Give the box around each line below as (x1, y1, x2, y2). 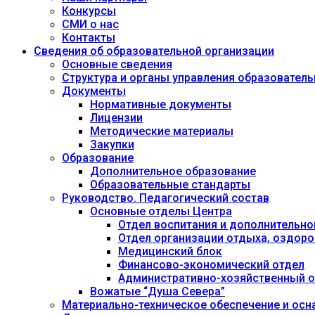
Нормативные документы (90, 98, 231, 111)
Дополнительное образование (90, 165, 256, 178)
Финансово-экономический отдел (118, 258, 304, 271)
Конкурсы (62, 4, 116, 18)
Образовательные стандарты (90, 178, 250, 191)
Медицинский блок (118, 245, 222, 258)
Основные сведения (62, 58, 172, 71)
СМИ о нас (62, 18, 119, 31)
